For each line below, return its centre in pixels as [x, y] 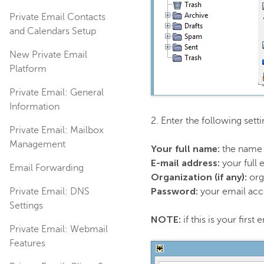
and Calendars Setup [53, 31]
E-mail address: [187, 163]
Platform [28, 69]
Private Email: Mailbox [57, 130]
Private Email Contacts [57, 17]
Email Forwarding [47, 168]
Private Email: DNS [49, 192]
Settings [26, 206]
